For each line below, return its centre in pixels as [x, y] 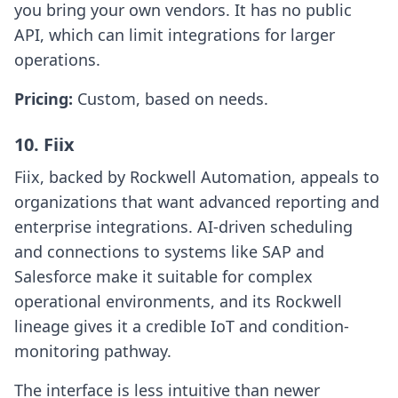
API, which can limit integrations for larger [175, 35]
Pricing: [46, 99]
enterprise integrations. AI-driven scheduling [183, 227]
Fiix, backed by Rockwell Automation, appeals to [197, 177]
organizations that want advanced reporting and [197, 202]
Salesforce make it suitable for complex [163, 277]
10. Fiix [44, 145]
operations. [57, 60]
